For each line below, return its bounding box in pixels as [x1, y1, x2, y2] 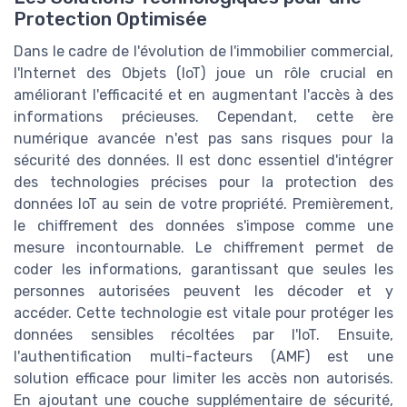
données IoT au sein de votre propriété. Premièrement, [14, 194, 393, 213]
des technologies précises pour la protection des [14, 173, 393, 191]
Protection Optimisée [14, 7, 207, 30]
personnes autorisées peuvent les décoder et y [14, 282, 393, 300]
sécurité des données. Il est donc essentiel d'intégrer [14, 151, 393, 169]
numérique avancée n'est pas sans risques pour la [14, 129, 393, 147]
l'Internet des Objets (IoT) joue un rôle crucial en [14, 64, 393, 82]
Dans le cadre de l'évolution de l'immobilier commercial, [14, 42, 393, 60]
